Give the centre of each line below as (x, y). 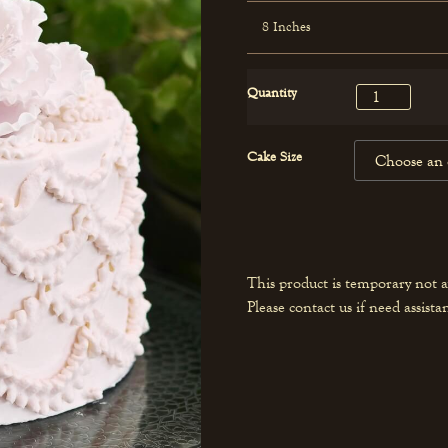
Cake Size (274, 157)
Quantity (271, 93)
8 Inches (286, 27)
